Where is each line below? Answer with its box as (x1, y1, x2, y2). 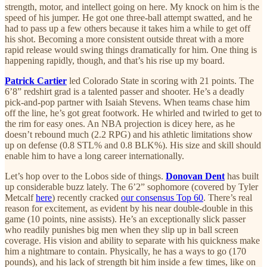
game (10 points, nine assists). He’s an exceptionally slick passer (5, 214, 246, 225)
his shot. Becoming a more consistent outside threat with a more (5, 34, 244, 45)
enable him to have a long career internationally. (5, 151, 184, 162)
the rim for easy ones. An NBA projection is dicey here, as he (5, 119, 235, 129)
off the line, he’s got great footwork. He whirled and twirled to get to (5, 108, 262, 119)
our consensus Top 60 (121, 193, 203, 203)
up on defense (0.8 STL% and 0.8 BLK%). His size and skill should (5, 140, 261, 151)
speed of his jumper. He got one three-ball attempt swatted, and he (5, 13, 252, 23)
